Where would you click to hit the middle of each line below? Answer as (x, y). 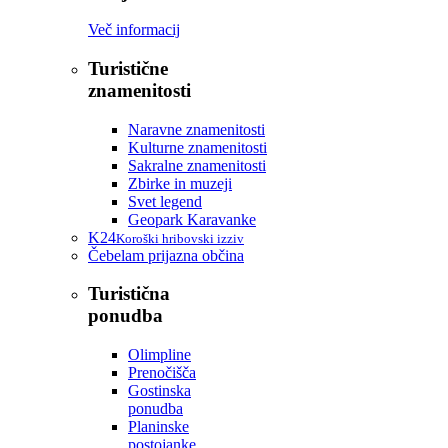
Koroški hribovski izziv (180, 238)
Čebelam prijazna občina (166, 255)
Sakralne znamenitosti (197, 165)
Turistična (129, 294)
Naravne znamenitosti (196, 129)
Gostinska (159, 391)
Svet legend (165, 201)
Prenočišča (162, 373)
